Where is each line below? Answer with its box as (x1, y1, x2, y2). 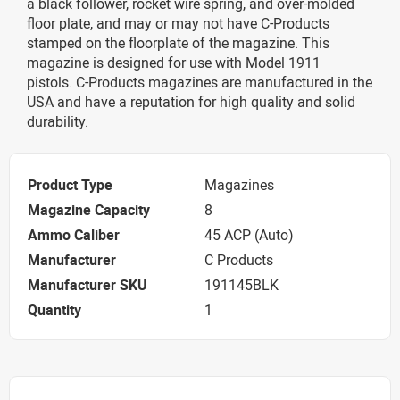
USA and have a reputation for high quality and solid (27, 92, 355, 112)
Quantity (28, 299, 81, 320)
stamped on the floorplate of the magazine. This (27, 33, 329, 53)
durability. (27, 112, 88, 131)
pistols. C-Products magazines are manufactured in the (27, 72, 372, 92)
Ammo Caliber (28, 224, 120, 245)
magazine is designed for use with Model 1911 (27, 53, 321, 72)
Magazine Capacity (28, 199, 150, 220)
